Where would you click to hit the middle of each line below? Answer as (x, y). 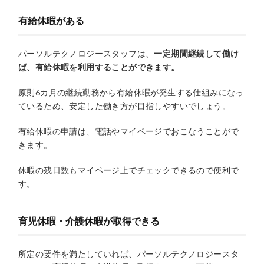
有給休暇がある (51, 20)
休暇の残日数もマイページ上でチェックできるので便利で (129, 170)
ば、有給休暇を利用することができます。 (99, 67)
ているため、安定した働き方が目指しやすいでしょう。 (124, 106)
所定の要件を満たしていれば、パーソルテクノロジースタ (129, 254)
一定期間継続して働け (197, 53)
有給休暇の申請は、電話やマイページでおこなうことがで (129, 131)
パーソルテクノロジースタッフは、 (86, 53)
